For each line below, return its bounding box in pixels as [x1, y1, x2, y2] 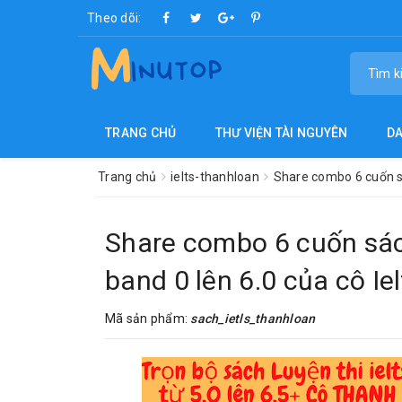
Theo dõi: [87, 11, 142, 25]
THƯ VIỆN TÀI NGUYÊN [214, 126, 348, 140]
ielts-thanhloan [170, 170, 262, 184]
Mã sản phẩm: [105, 311, 191, 326]
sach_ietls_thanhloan [190, 311, 316, 326]
